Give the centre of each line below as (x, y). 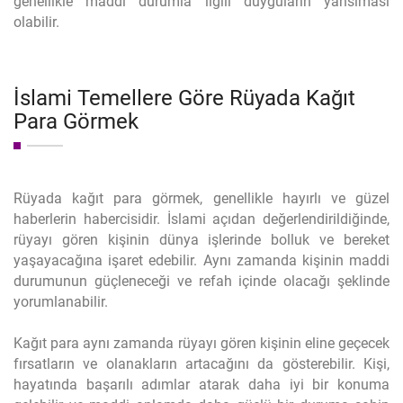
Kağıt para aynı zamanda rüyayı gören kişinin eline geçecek (201, 343)
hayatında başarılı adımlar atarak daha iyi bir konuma (201, 385)
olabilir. (36, 22)
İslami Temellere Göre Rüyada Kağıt (184, 98)
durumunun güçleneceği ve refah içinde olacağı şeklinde (201, 281)
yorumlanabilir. (61, 302)
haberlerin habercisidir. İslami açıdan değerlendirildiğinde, (201, 219)
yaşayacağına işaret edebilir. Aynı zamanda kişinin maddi (201, 260)
